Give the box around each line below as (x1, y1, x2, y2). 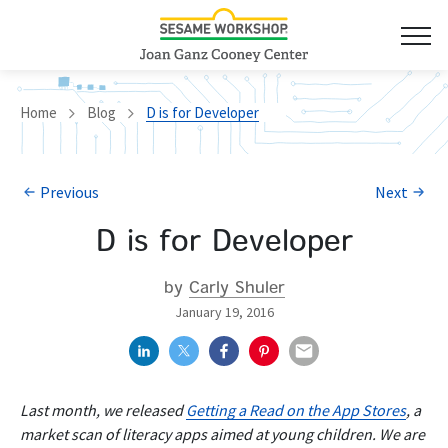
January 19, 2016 (174, 302, 274, 321)
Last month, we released (20, 399, 186, 420)
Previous (40, 182, 99, 202)
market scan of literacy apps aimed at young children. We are (20, 423, 425, 444)
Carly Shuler (188, 281, 285, 297)
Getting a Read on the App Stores (186, 399, 406, 420)
